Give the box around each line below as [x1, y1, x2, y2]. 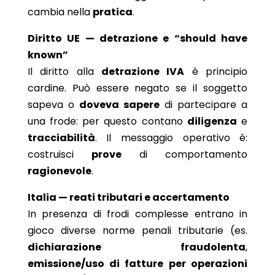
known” [27, 47, 68, 62]
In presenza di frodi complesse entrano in [27, 206, 248, 221]
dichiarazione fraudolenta [27, 239, 246, 254]
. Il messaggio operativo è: [95, 130, 248, 145]
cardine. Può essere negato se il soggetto [27, 80, 248, 95]
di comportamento [121, 147, 248, 161]
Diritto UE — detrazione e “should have [27, 31, 248, 45]
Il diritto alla [27, 64, 101, 79]
